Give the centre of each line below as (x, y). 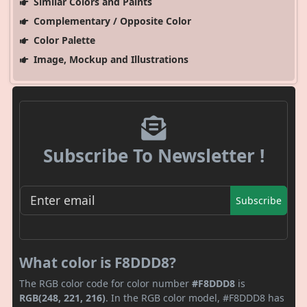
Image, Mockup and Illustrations (109, 60)
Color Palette (63, 40)
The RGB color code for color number (106, 283)
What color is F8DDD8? (98, 262)
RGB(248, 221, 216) (62, 297)
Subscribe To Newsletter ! (153, 156)
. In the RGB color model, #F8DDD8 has (195, 297)
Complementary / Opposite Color (111, 21)
